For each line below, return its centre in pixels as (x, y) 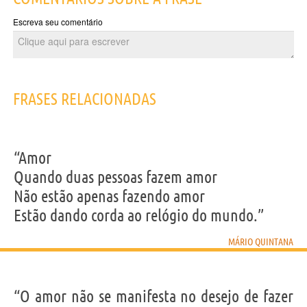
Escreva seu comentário (58, 22)
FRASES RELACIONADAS (85, 99)
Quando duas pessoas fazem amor (115, 177)
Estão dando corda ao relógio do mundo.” (139, 216)
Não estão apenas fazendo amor (109, 197)
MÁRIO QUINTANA (261, 242)
